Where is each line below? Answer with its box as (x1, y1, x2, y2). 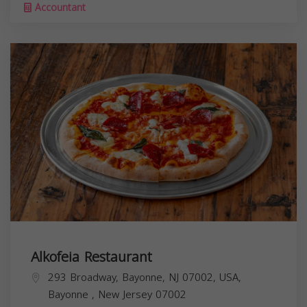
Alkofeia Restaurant (31, 243, 152, 270)
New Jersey (98, 284, 156, 304)
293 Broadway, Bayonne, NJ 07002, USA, (48, 267, 241, 287)
